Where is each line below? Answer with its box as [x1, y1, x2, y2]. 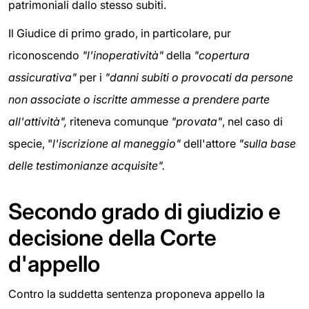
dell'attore [183, 137, 236, 151]
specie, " [8, 137, 52, 151]
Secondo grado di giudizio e [8, 198, 281, 226]
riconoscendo [8, 48, 82, 63]
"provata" [171, 114, 222, 129]
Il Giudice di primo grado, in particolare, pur [8, 26, 231, 41]
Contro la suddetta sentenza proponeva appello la [8, 287, 265, 301]
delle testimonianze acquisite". [8, 159, 165, 173]
